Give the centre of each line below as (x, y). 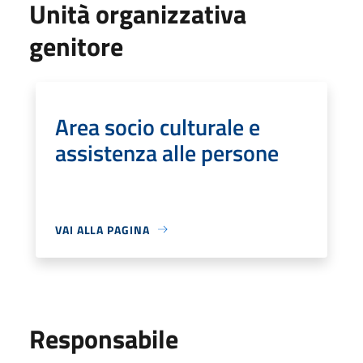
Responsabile (104, 338)
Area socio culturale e (158, 126)
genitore (76, 46)
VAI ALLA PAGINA (102, 229)
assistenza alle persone (167, 152)
